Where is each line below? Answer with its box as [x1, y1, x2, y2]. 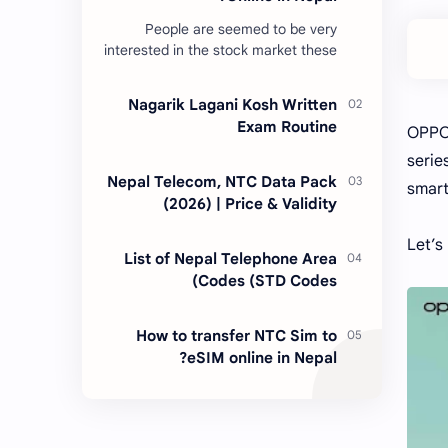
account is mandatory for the [150, 83, 337, 102]
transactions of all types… [183, 104, 337, 123]
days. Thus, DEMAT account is [143, 62, 337, 81]
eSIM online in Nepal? [187, 348, 337, 368]
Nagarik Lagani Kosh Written [128, 95, 337, 115]
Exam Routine [237, 117, 337, 137]
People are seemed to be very [145, 20, 337, 39]
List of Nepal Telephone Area [124, 249, 337, 269]
